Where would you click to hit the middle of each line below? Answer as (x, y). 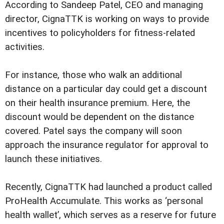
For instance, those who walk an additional (93, 75)
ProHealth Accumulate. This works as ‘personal (104, 201)
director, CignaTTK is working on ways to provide (107, 19)
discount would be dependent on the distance (99, 117)
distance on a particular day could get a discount (106, 89)
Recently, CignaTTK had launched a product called (108, 187)
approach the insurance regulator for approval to (107, 145)
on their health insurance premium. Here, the (97, 103)
